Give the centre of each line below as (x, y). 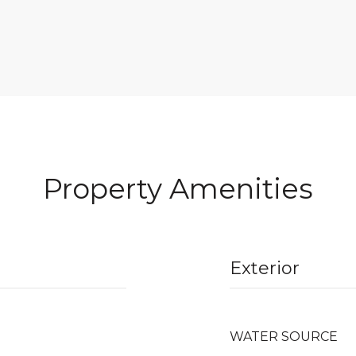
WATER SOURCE (284, 337)
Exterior (265, 268)
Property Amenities (178, 189)
